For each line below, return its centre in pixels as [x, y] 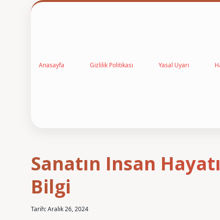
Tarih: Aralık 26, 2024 [60, 209]
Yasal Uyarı [174, 65]
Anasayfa [52, 65]
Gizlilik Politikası [111, 65]
